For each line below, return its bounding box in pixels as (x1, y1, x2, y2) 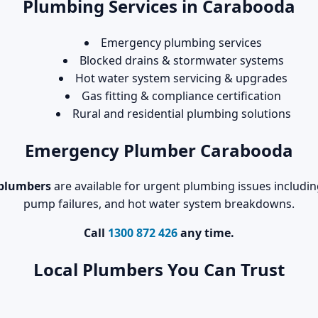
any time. (177, 225, 234, 241)
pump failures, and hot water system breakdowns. (23, 196, 295, 212)
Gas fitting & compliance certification (82, 87, 281, 104)
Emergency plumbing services (101, 34, 262, 50)
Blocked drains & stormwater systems (79, 52, 284, 68)
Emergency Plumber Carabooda (25, 138, 293, 162)
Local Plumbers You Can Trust (33, 258, 285, 282)
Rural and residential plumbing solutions (72, 105, 291, 121)
